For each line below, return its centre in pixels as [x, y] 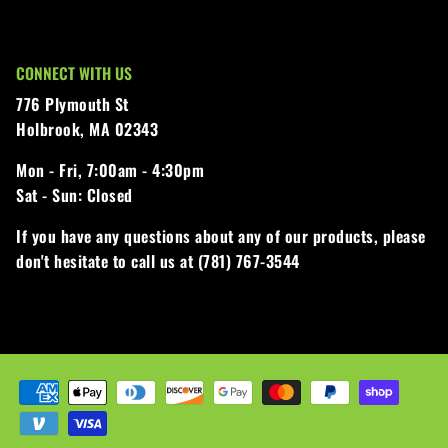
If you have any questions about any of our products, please [221, 235]
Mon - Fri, [49, 169]
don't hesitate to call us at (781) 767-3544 [158, 260]
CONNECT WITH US [74, 72]
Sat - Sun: [49, 194]
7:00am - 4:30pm [143, 169]
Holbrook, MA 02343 [87, 128]
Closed [107, 194]
